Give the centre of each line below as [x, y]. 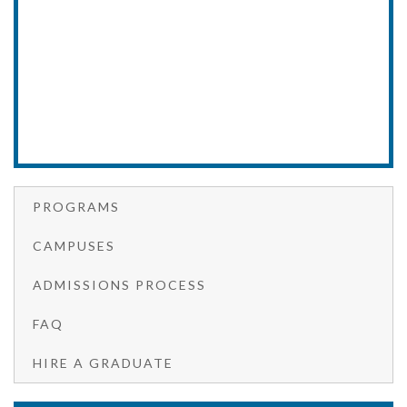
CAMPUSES [74, 245]
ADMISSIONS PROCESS [119, 284]
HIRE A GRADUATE [103, 362]
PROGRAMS [76, 206]
